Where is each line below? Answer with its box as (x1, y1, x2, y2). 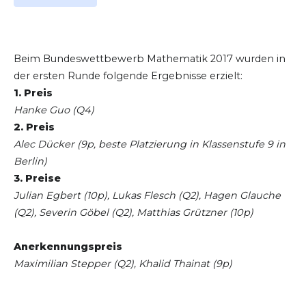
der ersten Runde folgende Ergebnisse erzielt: (14, 69, 242, 82)
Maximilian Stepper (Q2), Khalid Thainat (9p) (14, 257, 232, 270)
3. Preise (14, 171, 61, 184)
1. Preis (14, 86, 53, 99)
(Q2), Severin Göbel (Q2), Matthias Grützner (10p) (14, 206, 253, 219)
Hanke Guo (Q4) (14, 103, 94, 116)
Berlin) (14, 154, 47, 167)
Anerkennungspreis (14, 240, 122, 253)
